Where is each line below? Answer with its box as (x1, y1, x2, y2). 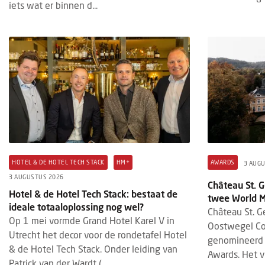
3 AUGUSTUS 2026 (9, 173, 64, 180)
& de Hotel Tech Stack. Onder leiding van (9, 243, 177, 254)
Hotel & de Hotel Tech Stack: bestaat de (9, 188, 177, 199)
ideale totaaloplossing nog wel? (9, 201, 144, 212)
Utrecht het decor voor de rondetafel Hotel (9, 228, 187, 240)
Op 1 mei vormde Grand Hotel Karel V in (9, 214, 174, 226)
